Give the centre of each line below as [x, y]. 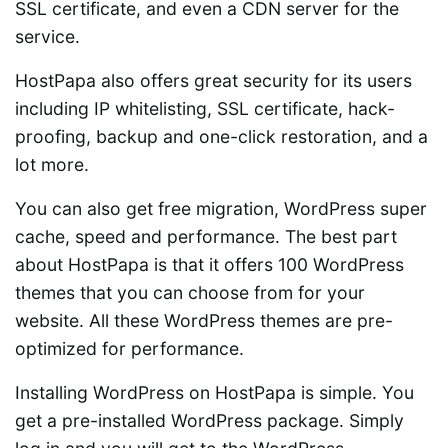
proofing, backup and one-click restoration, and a [221, 137]
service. [47, 37]
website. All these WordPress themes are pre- [204, 321]
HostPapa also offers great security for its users [213, 81]
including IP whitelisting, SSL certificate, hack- [205, 109]
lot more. [52, 165]
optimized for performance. [129, 349]
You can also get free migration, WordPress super [221, 209]
